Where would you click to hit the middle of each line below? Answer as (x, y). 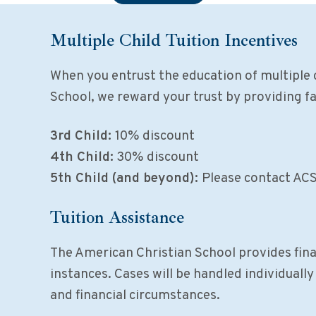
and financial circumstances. (135, 295)
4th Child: (81, 157)
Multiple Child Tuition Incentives (174, 40)
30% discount (156, 157)
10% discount (154, 136)
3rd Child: (82, 136)
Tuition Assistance (117, 217)
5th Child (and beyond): (126, 178)
